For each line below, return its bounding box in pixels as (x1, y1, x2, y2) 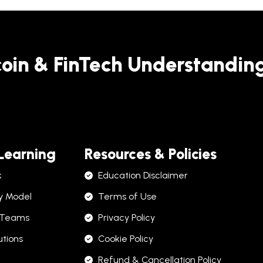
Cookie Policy (97, 233, 153, 244)
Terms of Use (97, 191, 157, 202)
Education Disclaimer (97, 170, 188, 181)
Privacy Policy (97, 212, 155, 223)
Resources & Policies (85, 145, 217, 163)
